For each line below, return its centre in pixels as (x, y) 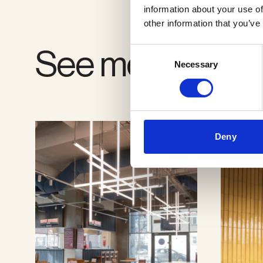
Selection (148, 65)
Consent (146, 50)
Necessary (196, 65)
